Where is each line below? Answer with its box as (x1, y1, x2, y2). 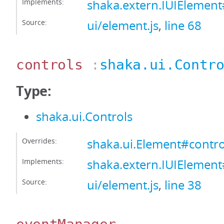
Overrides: (22, 136, 57, 145)
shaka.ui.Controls (36, 108, 132, 124)
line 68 (164, 17, 201, 33)
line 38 (164, 177, 201, 193)
